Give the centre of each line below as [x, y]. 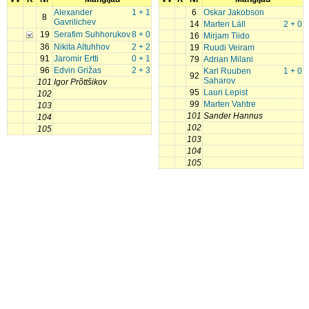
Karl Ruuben [227, 71]
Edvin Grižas [78, 70]
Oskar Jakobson [234, 12]
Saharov [219, 81]
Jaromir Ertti [76, 59]
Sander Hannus [233, 116]
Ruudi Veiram [229, 48]
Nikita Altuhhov [82, 47]
